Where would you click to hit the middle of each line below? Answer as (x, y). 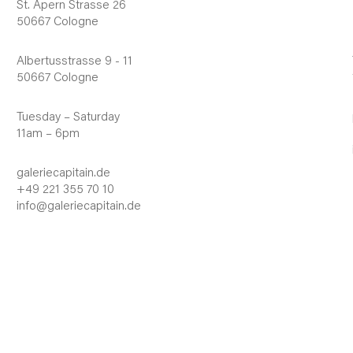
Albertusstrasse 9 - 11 (74, 62)
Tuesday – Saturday (68, 117)
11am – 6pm (48, 134)
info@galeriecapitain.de (78, 206)
